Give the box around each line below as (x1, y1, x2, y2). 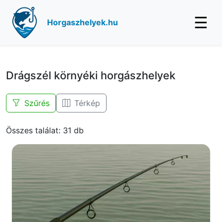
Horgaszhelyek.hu (47, 17, 118, 27)
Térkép (74, 98, 100, 108)
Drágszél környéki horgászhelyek (6, 69, 175, 82)
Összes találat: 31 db (6, 125, 84, 135)
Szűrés (24, 98, 50, 108)
